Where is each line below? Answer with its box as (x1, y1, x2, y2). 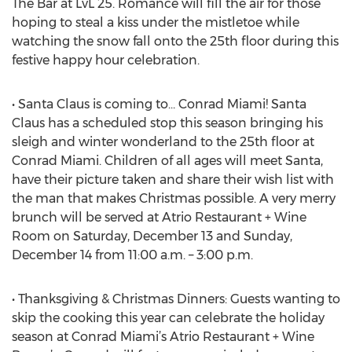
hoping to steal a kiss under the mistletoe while (12, 15, 299, 30)
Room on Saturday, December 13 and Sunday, (12, 229, 292, 244)
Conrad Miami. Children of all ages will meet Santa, (12, 153, 323, 168)
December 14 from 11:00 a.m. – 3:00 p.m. (12, 247, 253, 262)
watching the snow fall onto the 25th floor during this (12, 34, 339, 49)
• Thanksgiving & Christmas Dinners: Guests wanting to (12, 291, 340, 306)
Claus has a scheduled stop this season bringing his (12, 115, 323, 130)
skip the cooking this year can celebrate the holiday (12, 310, 324, 325)
